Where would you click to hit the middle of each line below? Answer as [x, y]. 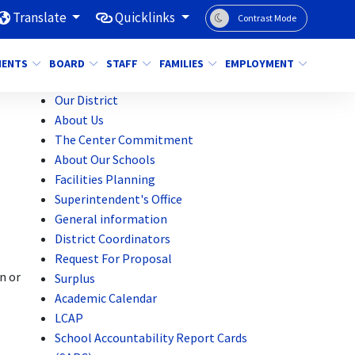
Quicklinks [147, 17]
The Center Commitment [124, 139]
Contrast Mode [267, 18]
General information [111, 219]
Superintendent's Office [119, 199]
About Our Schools [105, 159]
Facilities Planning [105, 179]
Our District [87, 100]
